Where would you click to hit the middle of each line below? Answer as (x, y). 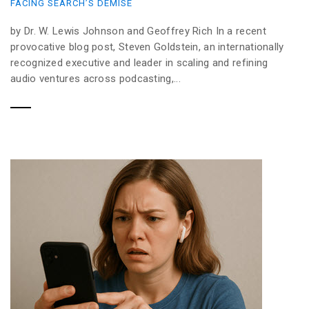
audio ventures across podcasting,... (96, 79)
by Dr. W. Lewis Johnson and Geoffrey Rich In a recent (138, 31)
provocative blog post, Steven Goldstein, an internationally (147, 47)
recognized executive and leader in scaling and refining (139, 63)
